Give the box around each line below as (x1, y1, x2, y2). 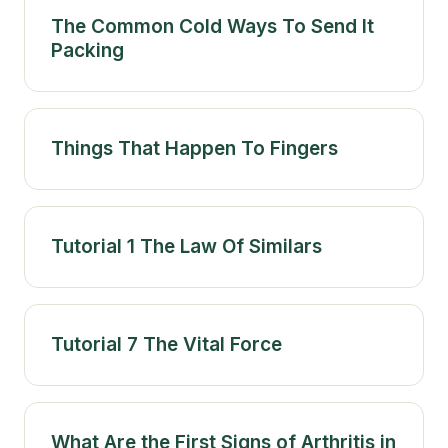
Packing (51, 38, 124, 62)
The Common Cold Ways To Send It (51, 14, 374, 38)
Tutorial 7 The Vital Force (51, 332, 282, 356)
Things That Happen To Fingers (51, 136, 338, 160)
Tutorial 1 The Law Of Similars (51, 234, 322, 258)
